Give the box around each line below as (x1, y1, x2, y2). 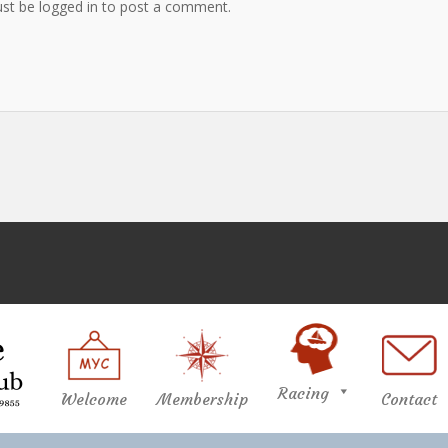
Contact (381, 388, 437, 409)
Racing (278, 382, 329, 403)
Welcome (61, 388, 127, 409)
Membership (157, 388, 248, 409)
